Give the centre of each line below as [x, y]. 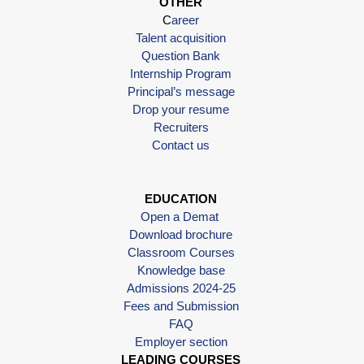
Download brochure [181, 234]
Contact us [181, 145]
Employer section [181, 341]
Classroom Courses [181, 252]
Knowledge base [181, 270]
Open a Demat [181, 216]
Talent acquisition [181, 37]
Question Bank [181, 55]
